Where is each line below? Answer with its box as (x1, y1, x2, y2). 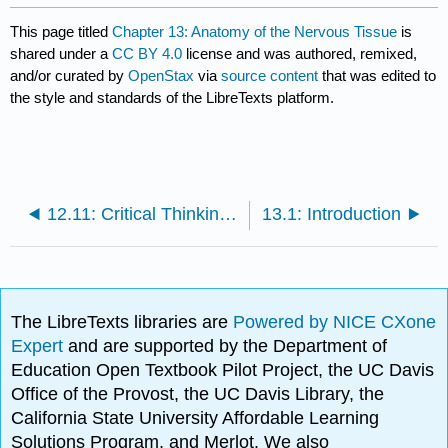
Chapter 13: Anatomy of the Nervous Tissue (112, 22, 398, 40)
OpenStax (128, 66, 195, 84)
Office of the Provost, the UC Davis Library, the (11, 384, 385, 405)
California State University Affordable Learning (11, 408, 380, 429)
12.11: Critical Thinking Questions (218, 203, 237, 224)
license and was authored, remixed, (182, 44, 418, 62)
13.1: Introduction (262, 203, 402, 224)
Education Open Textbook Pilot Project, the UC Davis (11, 360, 435, 381)
